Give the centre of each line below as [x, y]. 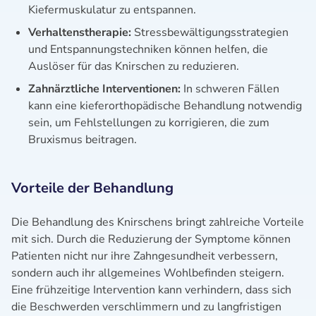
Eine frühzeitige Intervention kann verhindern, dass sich [151, 290]
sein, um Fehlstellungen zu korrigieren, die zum [149, 123]
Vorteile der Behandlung [92, 188]
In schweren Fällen [230, 89]
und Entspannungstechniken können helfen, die [148, 49]
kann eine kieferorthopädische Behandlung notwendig [165, 106]
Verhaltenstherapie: [80, 32]
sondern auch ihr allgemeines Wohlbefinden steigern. [148, 273]
